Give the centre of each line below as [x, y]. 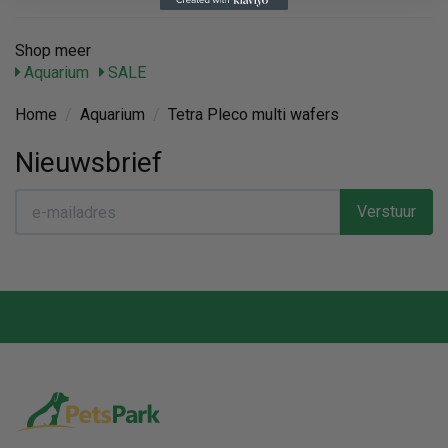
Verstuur [386, 211]
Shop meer [53, 50]
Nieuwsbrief [88, 162]
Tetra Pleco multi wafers [253, 114]
